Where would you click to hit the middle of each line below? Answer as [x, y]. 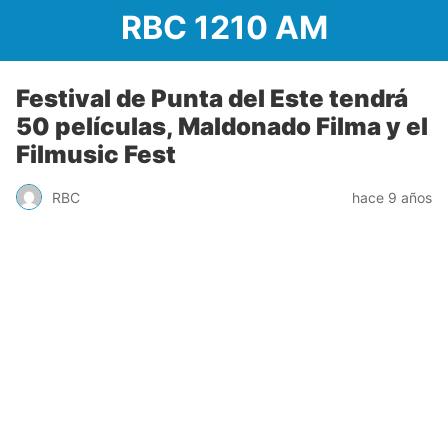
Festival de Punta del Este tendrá [212, 98]
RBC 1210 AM [224, 27]
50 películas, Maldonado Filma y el [222, 126]
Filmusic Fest [96, 154]
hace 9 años [392, 197]
